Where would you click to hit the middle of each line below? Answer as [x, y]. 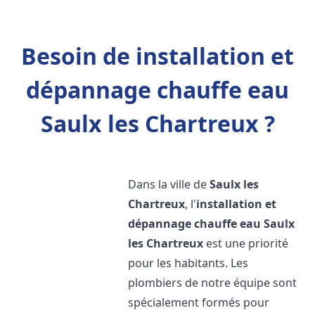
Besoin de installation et [157, 56]
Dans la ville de [169, 184]
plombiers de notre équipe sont [213, 283]
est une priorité [246, 243]
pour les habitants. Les [188, 263]
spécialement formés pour [199, 302]
